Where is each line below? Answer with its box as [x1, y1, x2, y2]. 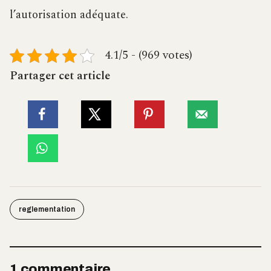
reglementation [19, 204, 75, 214]
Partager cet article [10, 67, 110, 85]
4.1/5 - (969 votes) [105, 47, 192, 65]
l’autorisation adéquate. [10, 6, 128, 24]
